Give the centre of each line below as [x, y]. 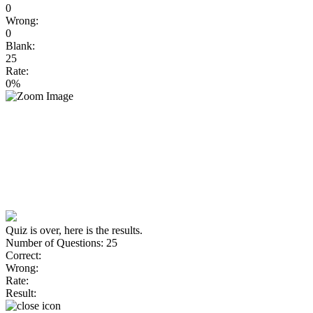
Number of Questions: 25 [61, 242]
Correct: [23, 255]
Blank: [20, 45]
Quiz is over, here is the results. [74, 230]
